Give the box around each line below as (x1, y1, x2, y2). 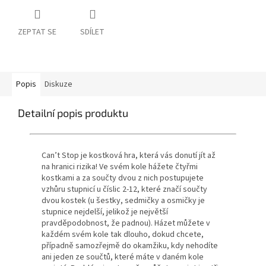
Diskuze (45, 78, 72, 91)
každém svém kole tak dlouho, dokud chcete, (42, 229, 204, 241)
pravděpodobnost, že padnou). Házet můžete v (42, 217, 210, 230)
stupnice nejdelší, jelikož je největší (42, 206, 168, 218)
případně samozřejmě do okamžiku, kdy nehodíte (42, 240, 218, 252)
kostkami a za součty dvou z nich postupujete (42, 172, 204, 185)
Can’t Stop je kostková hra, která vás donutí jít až (42, 150, 216, 162)
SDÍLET (80, 26, 104, 39)
